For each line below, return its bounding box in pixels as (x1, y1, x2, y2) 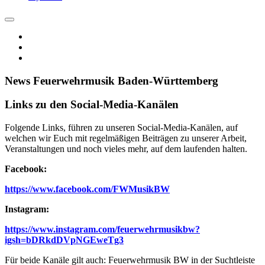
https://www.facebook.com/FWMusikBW (5, 184, 170, 195)
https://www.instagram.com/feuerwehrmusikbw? (5, 224, 200, 235)
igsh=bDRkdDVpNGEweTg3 (5, 235, 124, 245)
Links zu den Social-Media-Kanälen (5, 98, 179, 111)
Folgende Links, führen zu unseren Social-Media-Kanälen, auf (5, 122, 238, 133)
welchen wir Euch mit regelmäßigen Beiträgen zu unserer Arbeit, (5, 133, 247, 144)
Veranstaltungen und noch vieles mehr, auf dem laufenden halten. (5, 144, 247, 154)
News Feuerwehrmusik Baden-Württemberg (5, 74, 218, 87)
